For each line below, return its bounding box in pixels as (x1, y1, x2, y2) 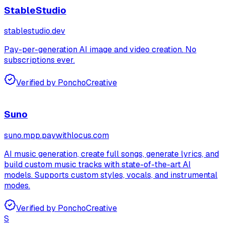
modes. (4, 180, 30, 191)
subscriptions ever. (4, 55, 75, 66)
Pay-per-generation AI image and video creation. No (4, 44, 196, 55)
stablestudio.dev (4, 26, 65, 37)
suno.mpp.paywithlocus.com (4, 130, 109, 141)
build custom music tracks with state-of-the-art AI (4, 159, 191, 170)
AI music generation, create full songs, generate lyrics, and (4, 148, 219, 159)
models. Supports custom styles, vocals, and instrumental (4, 169, 217, 180)
